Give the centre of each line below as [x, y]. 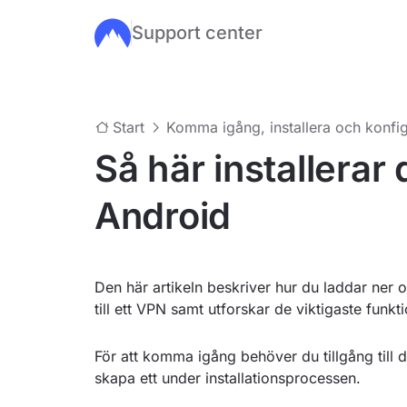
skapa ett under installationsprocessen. [230, 378]
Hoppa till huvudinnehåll [175, 33]
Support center [197, 33]
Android [163, 216]
